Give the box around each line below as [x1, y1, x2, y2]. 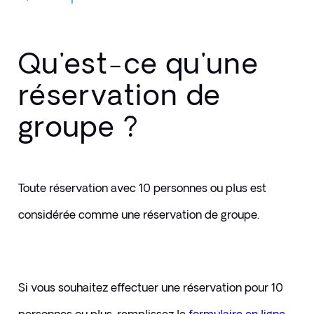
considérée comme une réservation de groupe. [18, 208, 259, 221]
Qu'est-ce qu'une [18, 47, 259, 79]
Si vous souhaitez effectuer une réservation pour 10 [18, 281, 283, 294]
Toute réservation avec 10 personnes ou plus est [18, 182, 266, 195]
